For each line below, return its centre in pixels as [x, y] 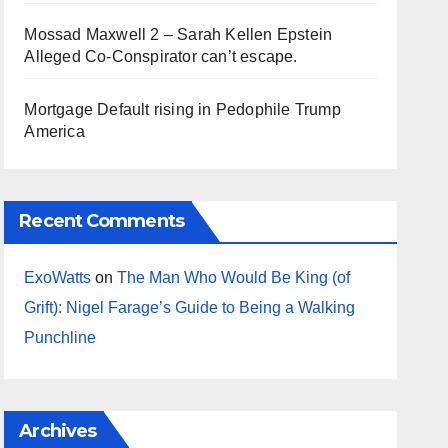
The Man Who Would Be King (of [234, 277]
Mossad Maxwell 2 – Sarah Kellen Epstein [178, 34]
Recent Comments [101, 221]
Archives [58, 431]
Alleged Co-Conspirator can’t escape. [161, 56]
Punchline [60, 337]
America [54, 131]
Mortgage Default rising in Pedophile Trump [182, 109]
